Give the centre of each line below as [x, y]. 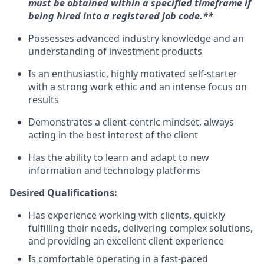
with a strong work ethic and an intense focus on [138, 87]
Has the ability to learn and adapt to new [119, 157]
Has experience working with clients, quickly [127, 215]
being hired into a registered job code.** [121, 16]
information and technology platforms [114, 170]
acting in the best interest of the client [113, 135]
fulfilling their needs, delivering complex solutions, [141, 228]
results [44, 100]
